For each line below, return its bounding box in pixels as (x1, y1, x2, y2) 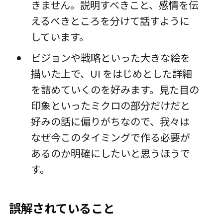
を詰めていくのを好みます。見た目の (30, 82, 199, 97)
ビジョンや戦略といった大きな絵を (30, 50, 190, 65)
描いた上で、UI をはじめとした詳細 (30, 66, 192, 81)
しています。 (30, 29, 89, 44)
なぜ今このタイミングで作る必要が (30, 130, 190, 145)
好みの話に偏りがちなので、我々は (30, 114, 190, 129)
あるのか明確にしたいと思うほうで (30, 146, 190, 161)
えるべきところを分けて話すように (30, 13, 190, 28)
